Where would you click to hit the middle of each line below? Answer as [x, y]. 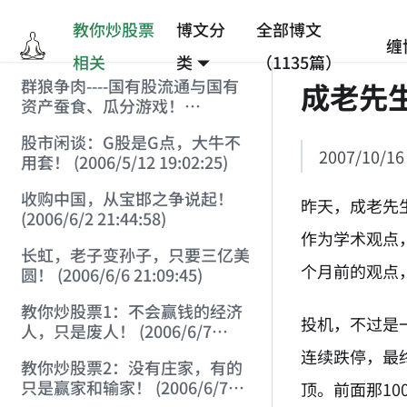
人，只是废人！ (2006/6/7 [116, 331]
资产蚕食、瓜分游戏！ [102, 106]
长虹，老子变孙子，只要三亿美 [135, 255]
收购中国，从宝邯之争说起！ [127, 199]
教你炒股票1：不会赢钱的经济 [131, 311]
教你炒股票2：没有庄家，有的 [131, 367]
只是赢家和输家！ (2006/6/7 [124, 387]
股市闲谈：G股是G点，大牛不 [130, 142]
